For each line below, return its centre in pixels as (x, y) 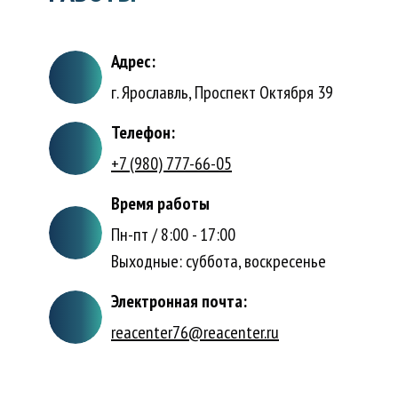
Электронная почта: (179, 301)
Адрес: (133, 61)
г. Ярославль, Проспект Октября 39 (222, 92)
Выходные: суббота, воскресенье (219, 261)
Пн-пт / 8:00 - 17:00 (173, 235)
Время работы (160, 203)
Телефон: (143, 132)
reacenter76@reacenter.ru (195, 332)
